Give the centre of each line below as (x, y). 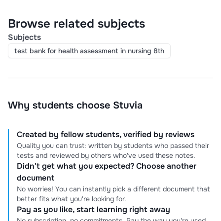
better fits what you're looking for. (72, 199)
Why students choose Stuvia (75, 106)
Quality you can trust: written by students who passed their (113, 146)
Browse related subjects (76, 24)
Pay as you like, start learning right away (93, 210)
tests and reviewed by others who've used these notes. (106, 156)
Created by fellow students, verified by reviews (106, 135)
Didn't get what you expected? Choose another (107, 166)
